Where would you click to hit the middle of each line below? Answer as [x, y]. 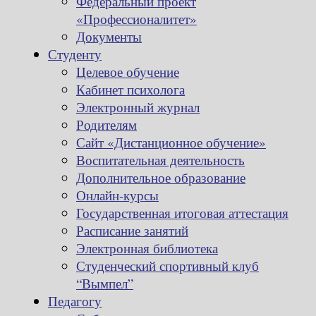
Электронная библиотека [147, 248]
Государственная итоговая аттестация [182, 212]
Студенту [75, 54]
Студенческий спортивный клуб [168, 265]
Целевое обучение [128, 71]
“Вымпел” [105, 283]
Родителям [107, 124]
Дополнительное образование [161, 177]
